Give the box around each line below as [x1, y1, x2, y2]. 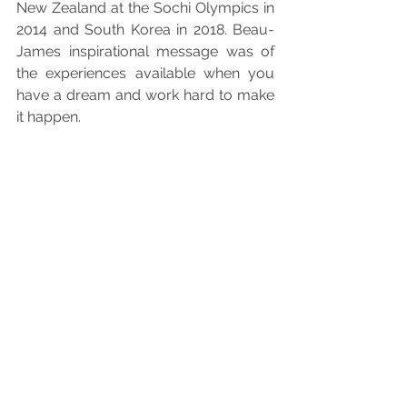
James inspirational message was [16, 43, 261, 61]
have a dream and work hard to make [16, 86, 274, 104]
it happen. [16, 108, 81, 126]
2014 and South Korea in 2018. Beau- [16, 21, 274, 39]
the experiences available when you [16, 65, 274, 83]
